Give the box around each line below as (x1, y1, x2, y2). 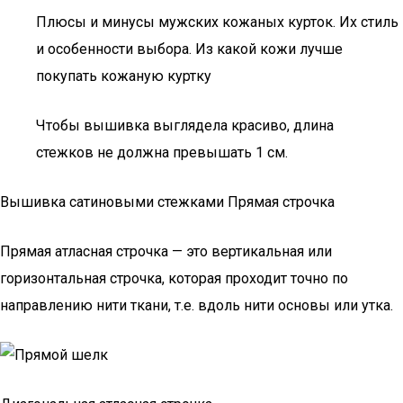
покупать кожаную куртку (36, 67, 211, 85)
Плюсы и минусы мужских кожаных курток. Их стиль (36, 13, 399, 31)
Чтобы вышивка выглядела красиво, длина (36, 117, 334, 134)
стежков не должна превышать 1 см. (36, 144, 288, 161)
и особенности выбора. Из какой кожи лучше (36, 40, 343, 58)
